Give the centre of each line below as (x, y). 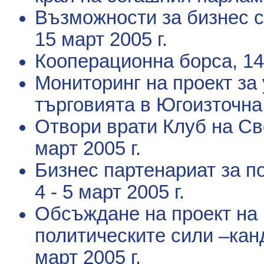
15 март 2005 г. (101, 40)
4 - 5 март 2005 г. (110, 192)
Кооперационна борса (133, 62)
